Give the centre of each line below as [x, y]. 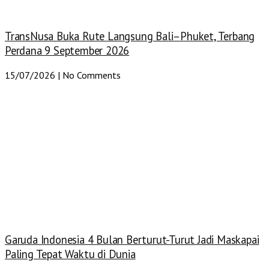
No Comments [90, 75]
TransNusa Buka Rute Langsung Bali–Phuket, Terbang [130, 36]
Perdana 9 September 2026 [67, 50]
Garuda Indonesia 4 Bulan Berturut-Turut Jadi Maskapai [132, 240]
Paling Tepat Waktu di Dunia [70, 254]
